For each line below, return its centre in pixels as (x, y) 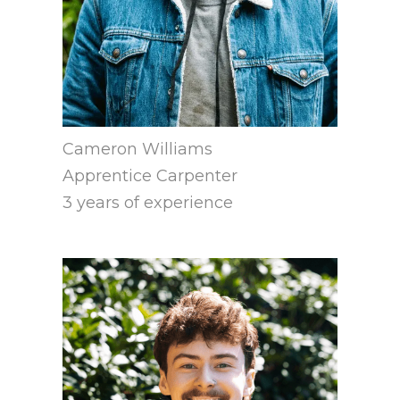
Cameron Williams (137, 149)
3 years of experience (148, 202)
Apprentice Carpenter (150, 175)
